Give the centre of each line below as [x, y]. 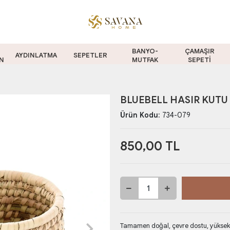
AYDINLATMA [36, 55]
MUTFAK [145, 60]
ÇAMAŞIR [199, 51]
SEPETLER [91, 55]
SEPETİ [200, 60]
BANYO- [145, 51]
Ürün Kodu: [141, 115]
